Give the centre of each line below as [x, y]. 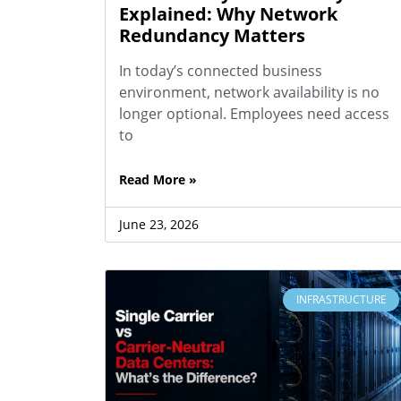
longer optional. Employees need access [254, 113]
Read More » [158, 179]
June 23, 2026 [159, 224]
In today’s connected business [221, 70]
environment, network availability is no [249, 92]
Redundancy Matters [212, 35]
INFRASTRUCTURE [341, 299]
